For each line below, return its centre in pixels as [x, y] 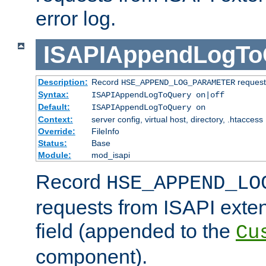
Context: [55, 120]
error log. [76, 19]
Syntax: [53, 95]
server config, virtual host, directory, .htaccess [177, 120]
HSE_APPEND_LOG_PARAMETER [178, 83]
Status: [52, 143]
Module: [54, 155]
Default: [54, 107]
